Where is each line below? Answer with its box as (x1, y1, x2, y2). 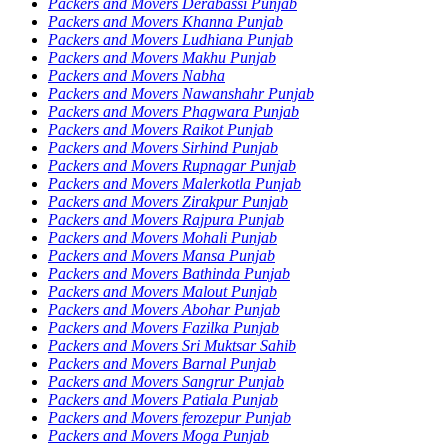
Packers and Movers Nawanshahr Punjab (48, 84, 314, 102)
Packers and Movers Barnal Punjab (48, 354, 276, 372)
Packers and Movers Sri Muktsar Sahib (48, 336, 296, 354)
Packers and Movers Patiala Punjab (48, 390, 278, 408)
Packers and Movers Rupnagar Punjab (48, 156, 296, 174)
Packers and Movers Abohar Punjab (48, 300, 280, 318)
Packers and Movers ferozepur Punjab (48, 408, 291, 426)
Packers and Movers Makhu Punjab (48, 48, 276, 66)
